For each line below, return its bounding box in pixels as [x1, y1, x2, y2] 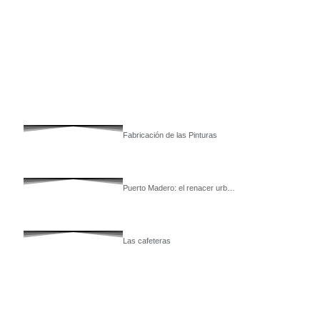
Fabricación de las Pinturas [123, 131, 218, 139]
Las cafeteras [123, 236, 171, 245]
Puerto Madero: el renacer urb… [123, 184, 236, 192]
